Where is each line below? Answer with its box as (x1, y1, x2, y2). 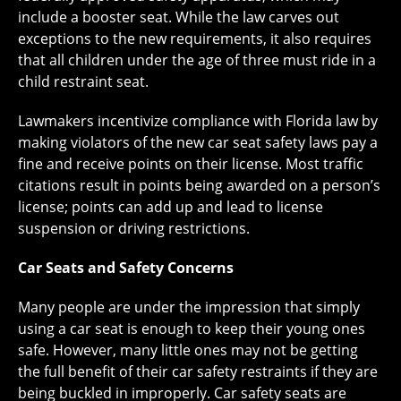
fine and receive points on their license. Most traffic (18, 154, 363, 175)
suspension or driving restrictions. (18, 218, 250, 239)
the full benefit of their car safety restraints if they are (18, 362, 378, 382)
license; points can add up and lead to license (18, 197, 323, 218)
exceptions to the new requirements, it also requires (18, 29, 371, 49)
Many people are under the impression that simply (18, 297, 360, 318)
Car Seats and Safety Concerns (18, 258, 234, 278)
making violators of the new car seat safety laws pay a (18, 132, 378, 153)
